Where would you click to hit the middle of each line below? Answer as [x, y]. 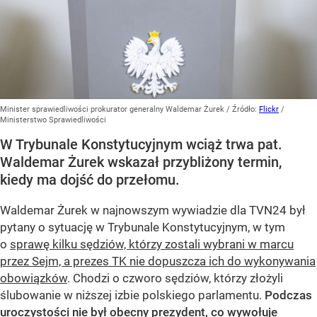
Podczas [288, 295]
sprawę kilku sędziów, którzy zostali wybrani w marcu [152, 244]
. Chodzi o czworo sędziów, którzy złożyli [175, 278]
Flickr [269, 110]
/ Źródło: [243, 110]
